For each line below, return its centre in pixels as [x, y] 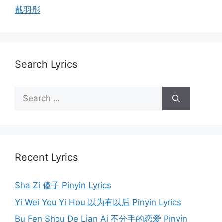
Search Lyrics [46, 65]
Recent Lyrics [46, 157]
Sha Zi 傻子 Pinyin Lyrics [63, 186]
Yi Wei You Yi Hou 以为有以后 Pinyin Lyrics [98, 202]
